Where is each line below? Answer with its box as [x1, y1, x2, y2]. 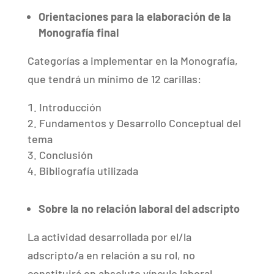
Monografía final [38, 25, 119, 39]
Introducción [39, 100, 102, 114]
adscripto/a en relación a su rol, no [27, 248, 195, 262]
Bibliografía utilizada [39, 163, 138, 177]
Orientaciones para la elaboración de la [38, 9, 231, 23]
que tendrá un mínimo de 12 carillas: [27, 72, 201, 86]
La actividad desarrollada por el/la [27, 229, 191, 243]
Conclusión [39, 147, 93, 161]
